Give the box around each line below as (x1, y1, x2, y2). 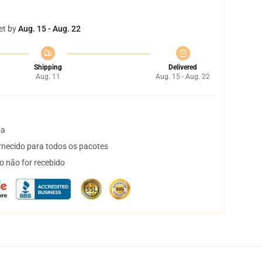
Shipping (33, 63, 62, 71)
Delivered (168, 63, 197, 71)
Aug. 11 (35, 73, 60, 81)
